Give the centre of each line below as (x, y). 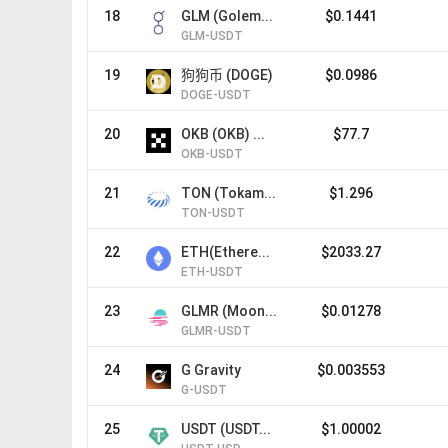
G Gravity (211, 370)
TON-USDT (213, 213)
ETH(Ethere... (225, 252)
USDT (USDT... (226, 429)
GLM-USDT (212, 36)
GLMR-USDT (216, 331)
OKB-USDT (212, 154)
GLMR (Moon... (229, 311)
